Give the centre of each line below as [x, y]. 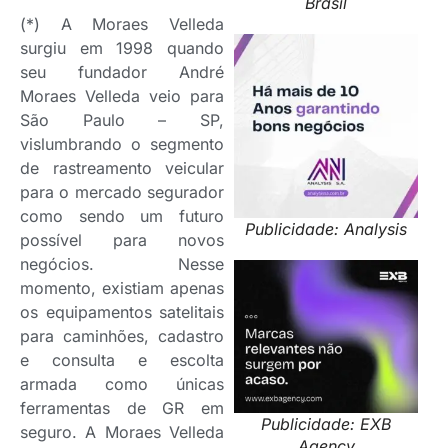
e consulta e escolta [122, 359]
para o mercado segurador [122, 191]
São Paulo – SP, [122, 119]
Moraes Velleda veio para [122, 95]
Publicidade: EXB [326, 424]
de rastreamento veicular [122, 167]
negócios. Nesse [122, 263]
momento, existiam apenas [122, 287]
